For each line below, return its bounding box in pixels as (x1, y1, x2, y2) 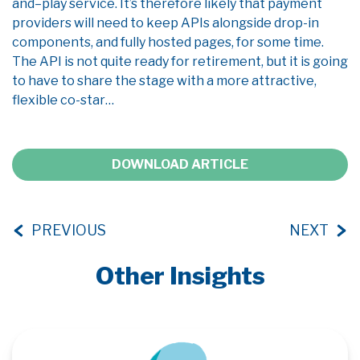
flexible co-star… (12, 92, 114, 108)
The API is (12, 54, 76, 69)
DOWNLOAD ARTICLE (112, 157, 248, 172)
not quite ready (76, 54, 169, 69)
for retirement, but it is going (169, 54, 348, 69)
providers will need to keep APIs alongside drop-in (12, 15, 319, 31)
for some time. (234, 35, 324, 50)
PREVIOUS (31, 222, 106, 239)
